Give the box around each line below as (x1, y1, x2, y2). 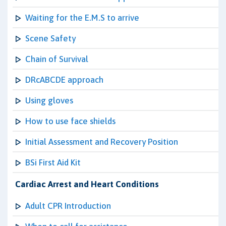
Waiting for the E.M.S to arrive (25, 13, 139, 23)
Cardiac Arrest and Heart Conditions (15, 179, 159, 189)
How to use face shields (25, 116, 116, 126)
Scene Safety (25, 33, 76, 43)
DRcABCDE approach (25, 75, 103, 85)
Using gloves (25, 95, 73, 105)
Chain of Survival (25, 54, 88, 64)
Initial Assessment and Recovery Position (25, 137, 178, 147)
